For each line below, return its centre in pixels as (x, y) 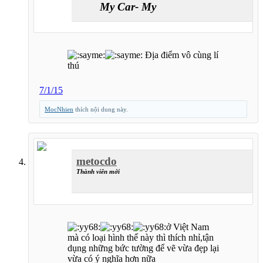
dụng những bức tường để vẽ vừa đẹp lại (143, 248)
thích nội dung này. (101, 109)
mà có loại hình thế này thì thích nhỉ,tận (141, 237)
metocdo (97, 161)
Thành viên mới (98, 172)
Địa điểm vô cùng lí (181, 55)
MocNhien (59, 109)
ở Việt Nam (188, 227)
